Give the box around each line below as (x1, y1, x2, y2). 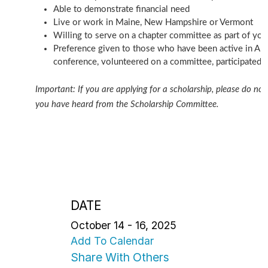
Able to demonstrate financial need (53, 5, 190, 14)
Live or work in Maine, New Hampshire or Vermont (53, 18, 254, 28)
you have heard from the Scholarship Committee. (35, 100, 220, 109)
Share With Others (71, 249, 169, 264)
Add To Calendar (71, 234, 154, 247)
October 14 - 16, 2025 (71, 218, 176, 232)
